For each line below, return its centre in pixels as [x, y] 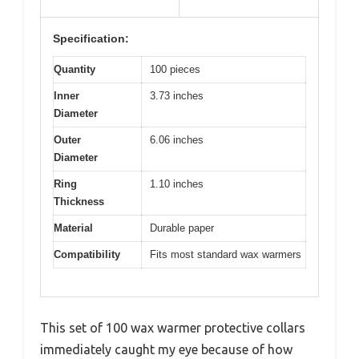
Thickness [79, 202]
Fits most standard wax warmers [226, 255]
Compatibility [87, 255]
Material [73, 228]
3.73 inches [177, 96]
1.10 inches [177, 184]
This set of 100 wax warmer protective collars [173, 327]
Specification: [91, 39]
